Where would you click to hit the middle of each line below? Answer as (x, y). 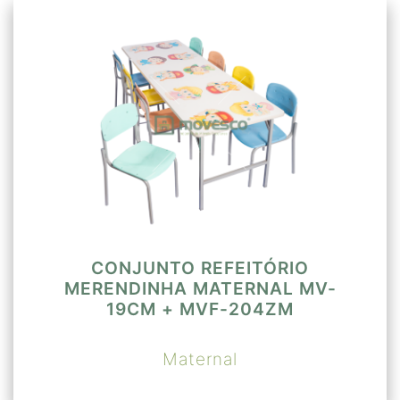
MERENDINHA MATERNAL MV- (200, 288)
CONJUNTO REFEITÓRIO (200, 267)
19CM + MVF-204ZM (200, 308)
